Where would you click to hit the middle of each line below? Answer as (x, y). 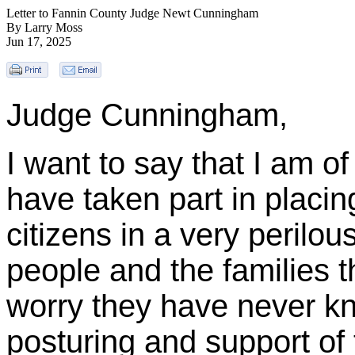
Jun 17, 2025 (39, 42)
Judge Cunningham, (147, 115)
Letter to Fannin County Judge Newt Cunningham (132, 13)
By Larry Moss (44, 27)
